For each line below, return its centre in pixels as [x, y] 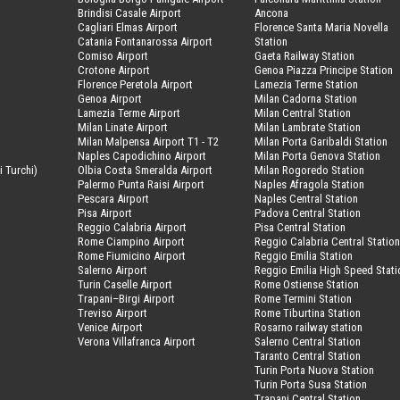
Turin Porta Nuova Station [315, 370]
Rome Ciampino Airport [132, 241]
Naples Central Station [307, 198]
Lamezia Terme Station [307, 84]
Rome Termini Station [304, 298]
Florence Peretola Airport [136, 84]
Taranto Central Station [308, 355]
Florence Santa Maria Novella [322, 27]
